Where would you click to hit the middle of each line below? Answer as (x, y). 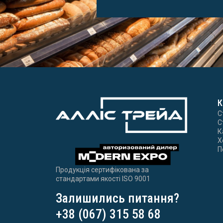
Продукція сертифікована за (102, 170)
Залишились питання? (117, 198)
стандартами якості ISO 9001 (103, 179)
